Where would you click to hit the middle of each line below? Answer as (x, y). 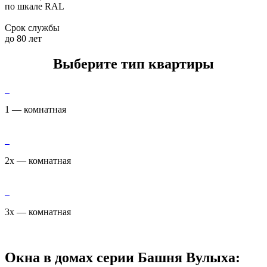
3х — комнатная (38, 212)
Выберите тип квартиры (133, 63)
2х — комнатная (38, 160)
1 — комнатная (35, 109)
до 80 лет (23, 38)
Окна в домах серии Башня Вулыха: (122, 257)
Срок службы (32, 27)
